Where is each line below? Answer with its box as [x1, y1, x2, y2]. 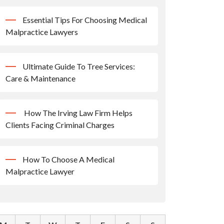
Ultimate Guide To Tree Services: [22, 61, 135, 71]
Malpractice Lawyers [5, 27, 78, 36]
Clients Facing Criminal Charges [5, 120, 114, 129]
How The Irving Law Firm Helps [22, 108, 132, 117]
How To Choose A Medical [22, 154, 114, 164]
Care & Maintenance [5, 73, 75, 83]
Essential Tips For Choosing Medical [22, 15, 147, 24]
